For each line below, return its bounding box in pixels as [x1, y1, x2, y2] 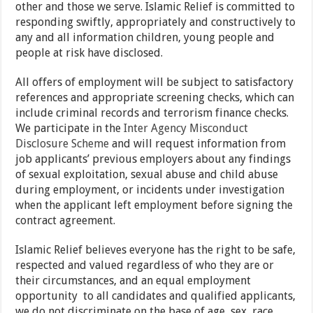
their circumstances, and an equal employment [15, 274, 252, 288]
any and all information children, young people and [15, 31, 275, 45]
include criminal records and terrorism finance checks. [15, 106, 289, 120]
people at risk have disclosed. [15, 46, 163, 60]
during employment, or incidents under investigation [15, 183, 285, 197]
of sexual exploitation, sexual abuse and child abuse [15, 168, 279, 182]
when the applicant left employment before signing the [15, 198, 293, 212]
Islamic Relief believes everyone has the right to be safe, [15, 243, 296, 257]
